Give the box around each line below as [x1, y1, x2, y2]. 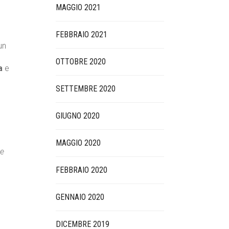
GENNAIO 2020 [55, 192, 104, 202]
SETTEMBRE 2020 [55, 84, 116, 94]
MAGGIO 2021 [55, 3, 101, 12]
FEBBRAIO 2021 [55, 30, 107, 39]
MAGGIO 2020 [55, 138, 101, 148]
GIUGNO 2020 [55, 111, 100, 121]
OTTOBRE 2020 [55, 57, 106, 66]
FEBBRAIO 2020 [55, 165, 107, 175]
